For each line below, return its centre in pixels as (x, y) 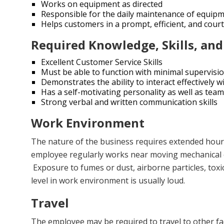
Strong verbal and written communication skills (129, 102)
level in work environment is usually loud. (110, 180)
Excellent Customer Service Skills (102, 62)
